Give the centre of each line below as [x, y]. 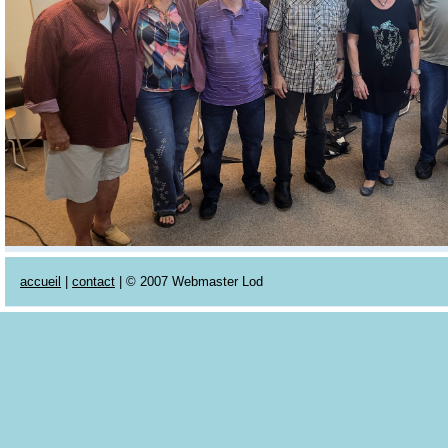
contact [93, 282]
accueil [40, 282]
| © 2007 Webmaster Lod [189, 282]
